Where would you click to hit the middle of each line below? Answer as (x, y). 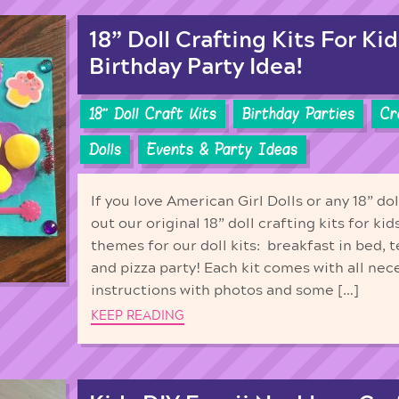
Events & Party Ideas (222, 150)
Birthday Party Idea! (196, 67)
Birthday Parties (298, 114)
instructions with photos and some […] (225, 290)
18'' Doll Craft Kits (153, 114)
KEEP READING (138, 315)
